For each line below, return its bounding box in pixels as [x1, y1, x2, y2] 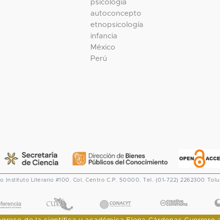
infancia [90, 32, 118, 40]
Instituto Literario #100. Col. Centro [5, 177, 105, 183]
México [90, 43, 116, 51]
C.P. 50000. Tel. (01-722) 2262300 [107, 177, 205, 183]
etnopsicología [90, 21, 144, 28]
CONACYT [97, 190, 134, 198]
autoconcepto [90, 9, 142, 17]
